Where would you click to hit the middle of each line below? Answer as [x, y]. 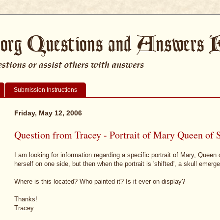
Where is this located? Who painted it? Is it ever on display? [100, 182]
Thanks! [26, 199]
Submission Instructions [45, 90]
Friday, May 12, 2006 [48, 113]
